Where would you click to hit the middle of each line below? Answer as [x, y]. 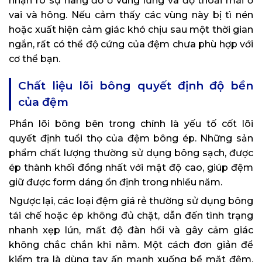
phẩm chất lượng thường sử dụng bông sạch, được [131, 153]
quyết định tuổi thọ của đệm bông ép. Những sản [131, 138]
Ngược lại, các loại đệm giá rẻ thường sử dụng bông [131, 201]
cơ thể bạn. [35, 58]
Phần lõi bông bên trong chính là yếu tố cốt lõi [131, 123]
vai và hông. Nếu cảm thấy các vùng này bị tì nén [131, 15]
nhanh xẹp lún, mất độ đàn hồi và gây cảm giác [131, 230]
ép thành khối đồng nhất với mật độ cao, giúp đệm [131, 167]
